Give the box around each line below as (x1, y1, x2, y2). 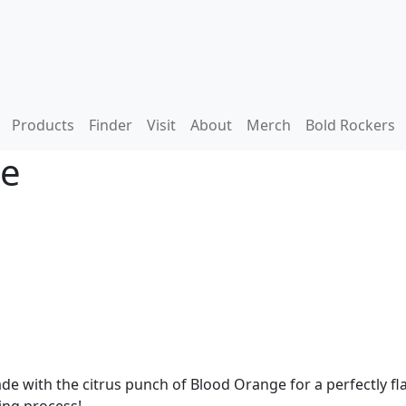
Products (11, 115, 74, 135)
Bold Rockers (304, 115, 395, 135)
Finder (88, 115, 132, 135)
